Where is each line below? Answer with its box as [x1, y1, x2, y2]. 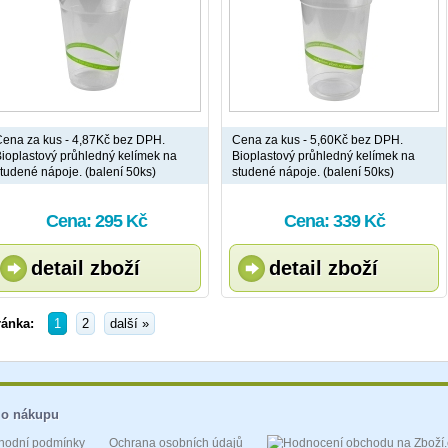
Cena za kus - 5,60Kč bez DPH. [232, 133, 403, 147]
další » [110, 316, 149, 331]
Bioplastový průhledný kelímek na [232, 149, 415, 163]
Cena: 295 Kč [45, 211, 147, 231]
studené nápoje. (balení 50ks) [232, 165, 394, 179]
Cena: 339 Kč [283, 211, 385, 231]
